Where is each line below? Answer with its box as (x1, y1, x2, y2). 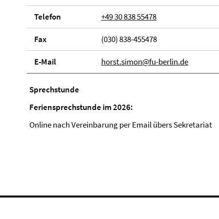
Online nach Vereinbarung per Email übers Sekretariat (29, 119, 212, 131)
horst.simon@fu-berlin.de (101, 56, 188, 67)
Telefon (34, 11, 61, 22)
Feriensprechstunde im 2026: (29, 102, 133, 113)
